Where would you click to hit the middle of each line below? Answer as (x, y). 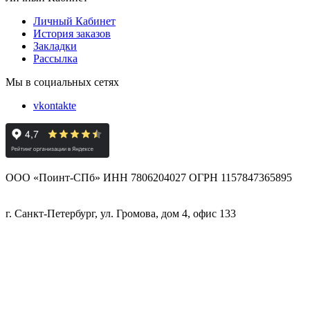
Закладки (55, 46)
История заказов (72, 33)
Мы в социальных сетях (62, 82)
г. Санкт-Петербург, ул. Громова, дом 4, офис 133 (121, 213)
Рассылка (55, 58)
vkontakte (55, 105)
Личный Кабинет (74, 21)
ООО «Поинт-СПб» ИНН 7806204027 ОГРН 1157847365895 (149, 177)
